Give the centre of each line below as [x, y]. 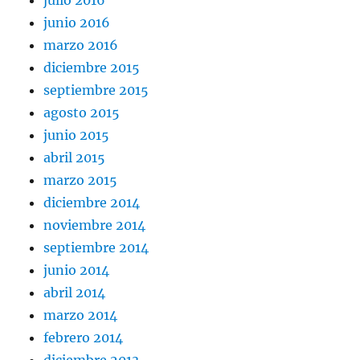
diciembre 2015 [92, 67]
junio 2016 [77, 22]
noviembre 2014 [95, 225]
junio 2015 [77, 135]
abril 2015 [75, 157]
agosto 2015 [82, 112]
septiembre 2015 [96, 90]
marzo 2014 [81, 315]
